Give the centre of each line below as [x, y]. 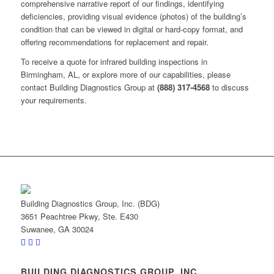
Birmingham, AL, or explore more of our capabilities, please [125, 74]
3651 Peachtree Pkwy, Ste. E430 [79, 216]
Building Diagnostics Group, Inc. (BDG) [90, 203]
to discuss [229, 87]
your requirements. [54, 100]
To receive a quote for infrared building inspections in [114, 61]
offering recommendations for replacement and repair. [114, 42]
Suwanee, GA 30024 [57, 229]
